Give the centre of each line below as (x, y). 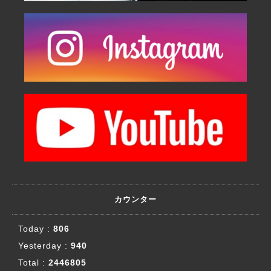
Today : (36, 229)
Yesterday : (44, 246)
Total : (33, 263)
